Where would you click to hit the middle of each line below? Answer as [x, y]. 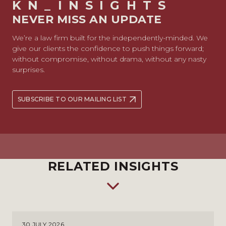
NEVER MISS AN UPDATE [87, 19]
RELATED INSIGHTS [113, 166]
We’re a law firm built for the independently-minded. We [110, 38]
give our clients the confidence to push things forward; [108, 48]
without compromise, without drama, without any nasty [109, 59]
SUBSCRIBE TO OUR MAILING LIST [72, 99]
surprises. [29, 70]
